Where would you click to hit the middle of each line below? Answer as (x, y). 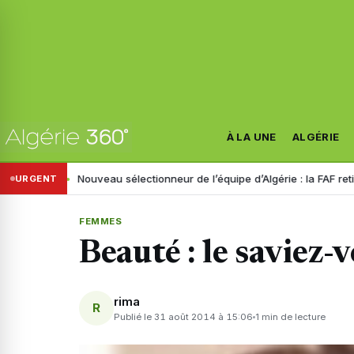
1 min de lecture (290, 316)
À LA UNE (251, 136)
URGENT (36, 178)
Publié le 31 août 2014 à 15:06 (183, 316)
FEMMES (101, 222)
